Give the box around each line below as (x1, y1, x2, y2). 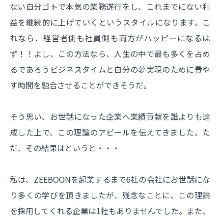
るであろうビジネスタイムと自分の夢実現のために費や (10, 63, 210, 75)
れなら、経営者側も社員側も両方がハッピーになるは (10, 31, 210, 44)
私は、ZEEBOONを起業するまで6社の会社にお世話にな (10, 173, 210, 185)
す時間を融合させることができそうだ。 (10, 79, 151, 91)
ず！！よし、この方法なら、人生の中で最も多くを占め (10, 47, 210, 59)
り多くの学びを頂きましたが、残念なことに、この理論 (10, 189, 210, 201)
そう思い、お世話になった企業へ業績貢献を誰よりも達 (10, 110, 210, 122)
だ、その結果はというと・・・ (10, 141, 120, 154)
